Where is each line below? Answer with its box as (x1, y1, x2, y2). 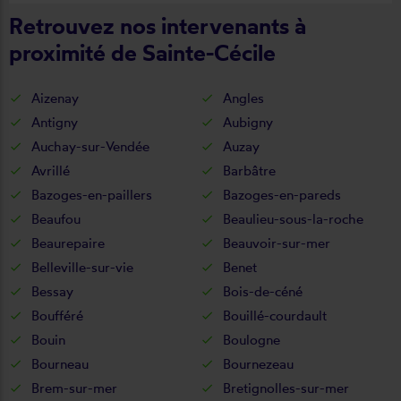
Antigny (31, 113, 78, 131)
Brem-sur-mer (31, 379, 117, 397)
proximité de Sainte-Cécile (9, 38, 276, 66)
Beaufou (31, 209, 81, 227)
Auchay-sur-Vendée (31, 137, 149, 155)
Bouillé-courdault (223, 306, 327, 324)
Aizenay (31, 89, 79, 107)
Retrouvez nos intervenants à (9, 11, 306, 39)
